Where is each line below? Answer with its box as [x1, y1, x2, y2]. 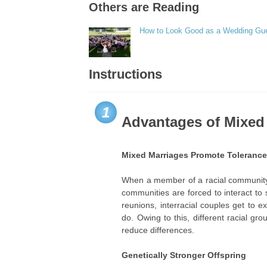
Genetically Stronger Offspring [122, 250, 247, 260]
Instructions [89, 67, 163, 82]
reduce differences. [122, 225, 195, 235]
